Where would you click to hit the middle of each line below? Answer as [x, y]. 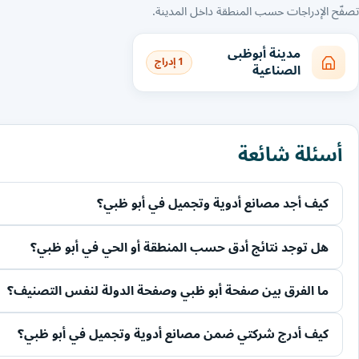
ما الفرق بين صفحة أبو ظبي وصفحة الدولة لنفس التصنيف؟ [168, 291]
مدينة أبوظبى [264, 53]
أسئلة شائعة [290, 155]
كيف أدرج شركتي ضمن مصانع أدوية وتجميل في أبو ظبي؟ [173, 335]
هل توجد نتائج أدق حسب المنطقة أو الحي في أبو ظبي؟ [180, 247]
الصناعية [277, 70]
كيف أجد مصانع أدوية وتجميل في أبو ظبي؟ [213, 204]
